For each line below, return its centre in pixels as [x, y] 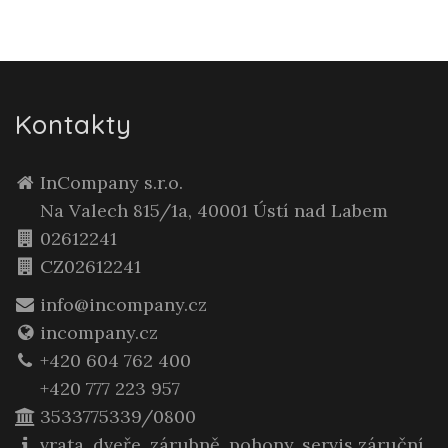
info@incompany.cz [123, 305]
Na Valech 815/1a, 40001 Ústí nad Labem [214, 211]
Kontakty [73, 125]
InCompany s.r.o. [111, 183]
